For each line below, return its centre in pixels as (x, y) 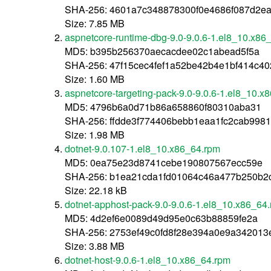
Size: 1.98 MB (95, 134)
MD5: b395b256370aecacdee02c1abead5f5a (162, 51)
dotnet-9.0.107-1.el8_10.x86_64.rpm (143, 148)
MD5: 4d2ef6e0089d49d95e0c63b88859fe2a (162, 218)
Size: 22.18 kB (96, 190)
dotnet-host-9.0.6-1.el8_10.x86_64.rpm (148, 260)
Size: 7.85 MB (95, 23)
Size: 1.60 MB (95, 79)
